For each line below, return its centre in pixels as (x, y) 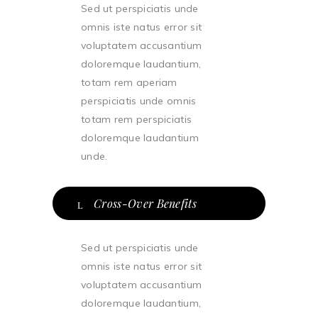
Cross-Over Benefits (146, 203)
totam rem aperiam (129, 82)
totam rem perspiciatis (137, 119)
